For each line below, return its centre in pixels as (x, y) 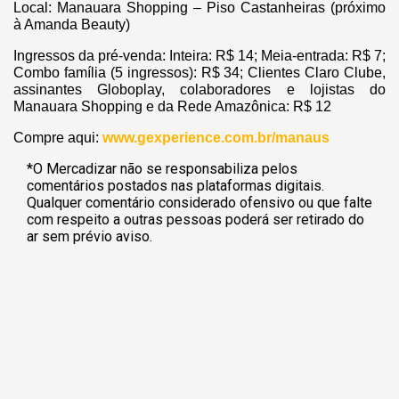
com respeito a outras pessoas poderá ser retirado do (195, 220)
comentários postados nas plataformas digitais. (175, 186)
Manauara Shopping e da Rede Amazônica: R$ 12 (172, 107)
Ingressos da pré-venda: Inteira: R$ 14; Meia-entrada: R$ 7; (199, 56)
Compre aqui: (56, 138)
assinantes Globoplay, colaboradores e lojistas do (199, 90)
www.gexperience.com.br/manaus (214, 138)
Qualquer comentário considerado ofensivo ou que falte (199, 203)
